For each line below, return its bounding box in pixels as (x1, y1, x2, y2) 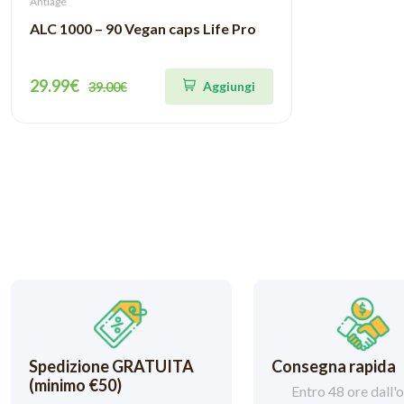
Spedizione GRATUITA (29, 355, 194, 376)
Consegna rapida (271, 355, 396, 376)
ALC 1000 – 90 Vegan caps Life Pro (30, 20, 256, 37)
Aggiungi (203, 78, 255, 94)
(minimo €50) (29, 374, 122, 395)
